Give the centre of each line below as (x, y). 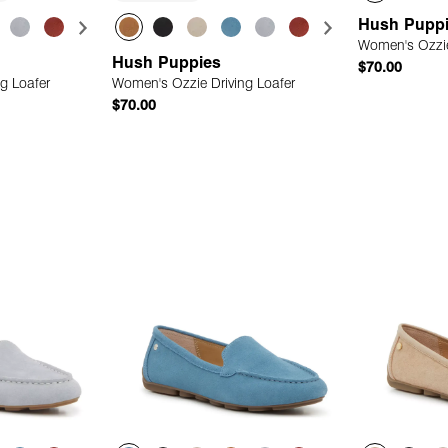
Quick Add (235, 162)
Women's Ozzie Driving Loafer (204, 85)
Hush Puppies (169, 64)
